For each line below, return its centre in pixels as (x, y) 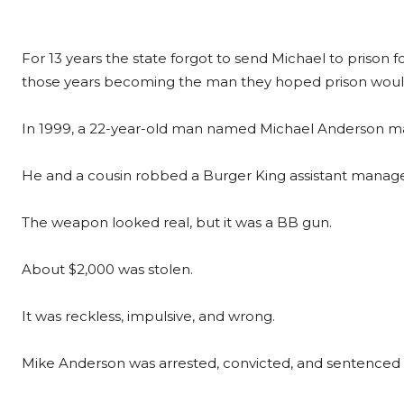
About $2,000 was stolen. (107, 269)
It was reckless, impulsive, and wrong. (148, 316)
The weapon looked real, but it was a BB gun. (177, 222)
